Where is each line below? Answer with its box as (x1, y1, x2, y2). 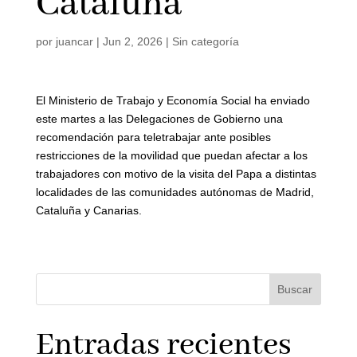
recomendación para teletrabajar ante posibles (35, 131, 271, 143)
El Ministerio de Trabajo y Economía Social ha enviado (35, 94, 310, 107)
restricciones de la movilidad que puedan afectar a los (35, 149, 308, 162)
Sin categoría (171, 35, 239, 48)
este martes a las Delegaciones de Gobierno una (35, 112, 283, 125)
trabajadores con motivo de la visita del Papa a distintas (35, 167, 316, 180)
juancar (55, 35, 93, 48)
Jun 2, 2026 (102, 35, 163, 48)
